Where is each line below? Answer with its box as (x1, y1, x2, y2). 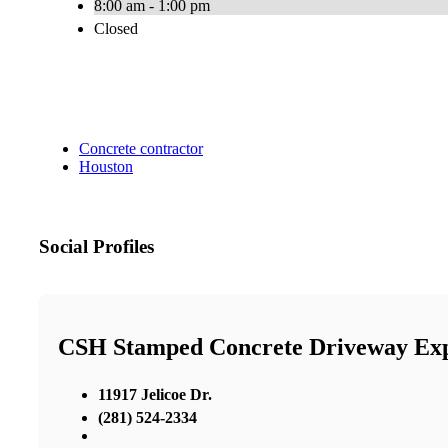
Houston (79, 158, 133, 176)
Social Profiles (39, 236, 154, 258)
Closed (94, 20, 138, 38)
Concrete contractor (79, 140, 203, 158)
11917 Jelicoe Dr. (98, 385, 212, 403)
